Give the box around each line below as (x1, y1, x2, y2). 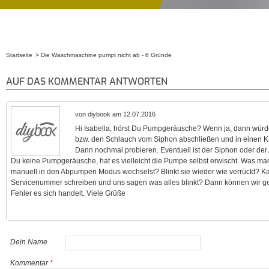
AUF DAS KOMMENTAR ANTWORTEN (6, 75, 168, 88)
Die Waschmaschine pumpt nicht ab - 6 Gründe (41, 52, 172, 58)
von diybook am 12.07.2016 (75, 110, 156, 118)
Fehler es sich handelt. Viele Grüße (11, 189, 125, 198)
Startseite (6, 52, 32, 58)
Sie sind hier (6, 63, 59, 76)
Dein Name (10, 237, 47, 246)
